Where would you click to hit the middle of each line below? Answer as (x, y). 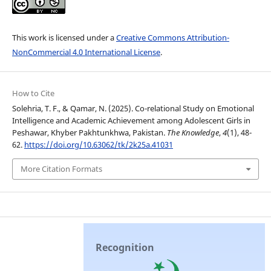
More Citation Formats (61, 169)
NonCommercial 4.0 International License (86, 52)
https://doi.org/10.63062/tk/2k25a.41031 (98, 145)
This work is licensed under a (64, 38)
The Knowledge (193, 133)
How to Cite (33, 93)
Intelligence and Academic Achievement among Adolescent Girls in (131, 121)
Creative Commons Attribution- (172, 38)
